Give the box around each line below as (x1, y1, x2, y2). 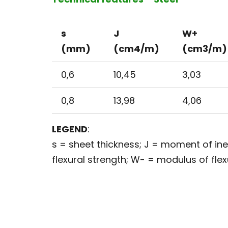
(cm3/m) (182, 42, 227, 55)
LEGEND (52, 122, 88, 135)
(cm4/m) (113, 42, 159, 55)
